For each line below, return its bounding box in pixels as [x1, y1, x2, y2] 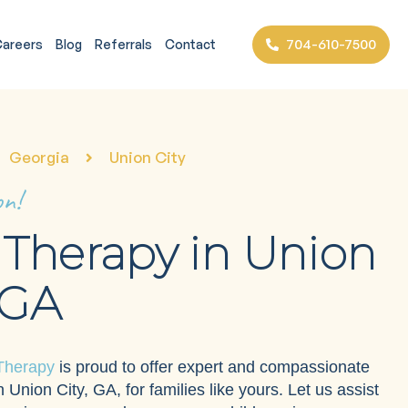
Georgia [9, 148, 69, 167]
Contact [164, 36, 216, 53]
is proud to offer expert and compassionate [55, 358, 370, 376]
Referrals [94, 36, 152, 53]
